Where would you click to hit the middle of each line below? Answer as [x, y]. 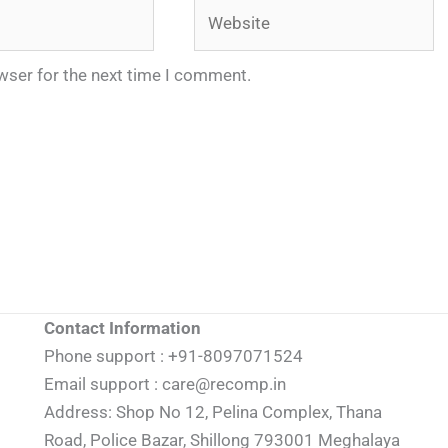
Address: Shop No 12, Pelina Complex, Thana [213, 411]
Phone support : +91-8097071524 [173, 355]
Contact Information [122, 327]
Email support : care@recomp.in [165, 383]
